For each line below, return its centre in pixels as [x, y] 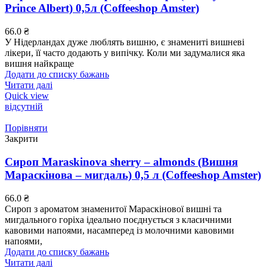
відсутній [24, 107]
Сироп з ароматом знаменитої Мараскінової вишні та [113, 209]
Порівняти [26, 128]
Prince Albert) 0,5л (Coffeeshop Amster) [102, 8]
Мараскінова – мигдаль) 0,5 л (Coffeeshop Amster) [133, 175]
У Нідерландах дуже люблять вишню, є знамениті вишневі [125, 42]
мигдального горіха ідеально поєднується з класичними [118, 219]
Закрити [21, 139]
